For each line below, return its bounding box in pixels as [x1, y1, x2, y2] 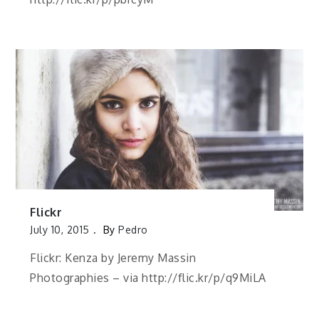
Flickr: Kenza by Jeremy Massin [30, 250, 197, 265]
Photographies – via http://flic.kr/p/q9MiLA [30, 270, 266, 285]
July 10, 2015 [30, 224, 90, 236]
